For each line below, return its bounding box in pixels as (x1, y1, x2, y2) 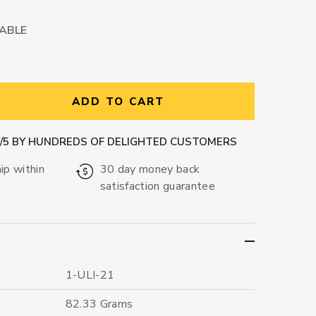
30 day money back (99, 162, 200, 178)
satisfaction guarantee (99, 178, 215, 195)
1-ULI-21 (65, 267, 115, 284)
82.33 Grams (65, 296, 133, 312)
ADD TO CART (71, 95, 165, 109)
